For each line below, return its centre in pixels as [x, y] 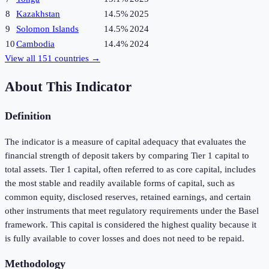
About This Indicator [68, 86]
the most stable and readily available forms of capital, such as [120, 183]
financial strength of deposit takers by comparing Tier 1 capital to [127, 155]
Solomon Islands [47, 29]
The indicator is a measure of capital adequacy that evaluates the [125, 141]
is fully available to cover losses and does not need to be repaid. [125, 238]
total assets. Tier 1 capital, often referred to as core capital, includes [130, 169]
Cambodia [35, 44]
